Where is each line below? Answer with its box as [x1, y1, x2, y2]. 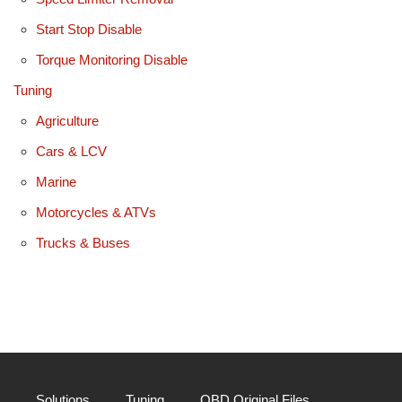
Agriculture [36, 112, 99, 128]
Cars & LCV [36, 143, 107, 159]
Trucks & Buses [36, 234, 130, 250]
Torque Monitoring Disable [36, 51, 188, 67]
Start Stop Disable [36, 21, 142, 37]
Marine [36, 173, 76, 189]
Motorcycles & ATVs [36, 204, 156, 220]
